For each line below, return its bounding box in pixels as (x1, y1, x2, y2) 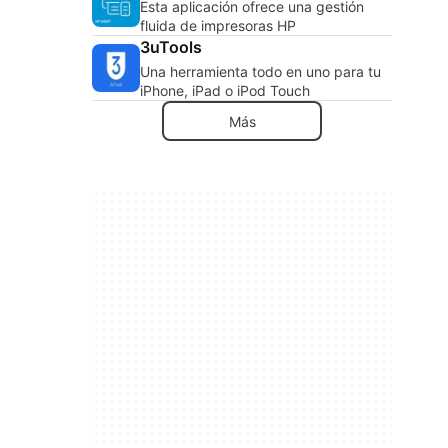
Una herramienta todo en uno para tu (140, 63, 381, 80)
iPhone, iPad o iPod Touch (140, 82, 310, 99)
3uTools (140, 37, 202, 57)
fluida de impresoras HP (140, 17, 296, 34)
